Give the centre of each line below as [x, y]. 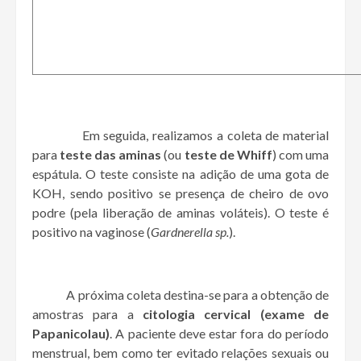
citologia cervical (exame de [236, 314]
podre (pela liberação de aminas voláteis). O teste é [180, 213]
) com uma [301, 155]
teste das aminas [111, 155]
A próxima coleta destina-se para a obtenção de [197, 295]
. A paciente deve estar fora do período [219, 334]
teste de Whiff [228, 155]
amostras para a [87, 314]
